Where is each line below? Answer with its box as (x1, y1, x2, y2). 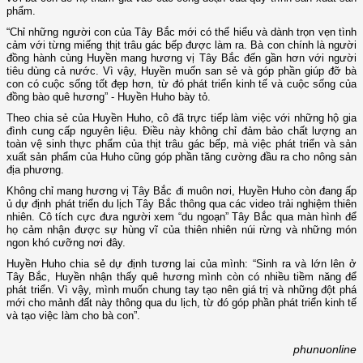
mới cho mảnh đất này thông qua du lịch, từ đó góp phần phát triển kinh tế (6, 296, 357, 309)
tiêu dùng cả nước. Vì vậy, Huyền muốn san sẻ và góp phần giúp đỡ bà (6, 64, 357, 77)
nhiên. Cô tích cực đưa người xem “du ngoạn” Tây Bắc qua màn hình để (6, 210, 357, 223)
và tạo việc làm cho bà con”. (6, 309, 140, 322)
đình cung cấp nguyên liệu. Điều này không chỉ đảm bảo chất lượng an (6, 124, 357, 137)
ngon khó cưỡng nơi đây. (6, 236, 126, 249)
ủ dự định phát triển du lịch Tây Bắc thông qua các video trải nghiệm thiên (6, 197, 357, 210)
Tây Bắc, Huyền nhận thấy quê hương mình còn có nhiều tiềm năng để (6, 270, 357, 283)
